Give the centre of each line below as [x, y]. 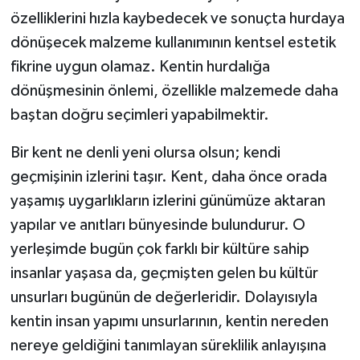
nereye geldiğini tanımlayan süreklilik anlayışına [168, 345]
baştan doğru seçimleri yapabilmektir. [139, 115]
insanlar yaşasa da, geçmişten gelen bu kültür [164, 273]
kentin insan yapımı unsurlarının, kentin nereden [169, 321]
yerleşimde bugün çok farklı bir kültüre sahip [160, 249]
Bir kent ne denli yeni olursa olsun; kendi [145, 152]
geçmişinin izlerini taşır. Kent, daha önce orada [168, 176]
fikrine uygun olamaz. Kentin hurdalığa [140, 66]
